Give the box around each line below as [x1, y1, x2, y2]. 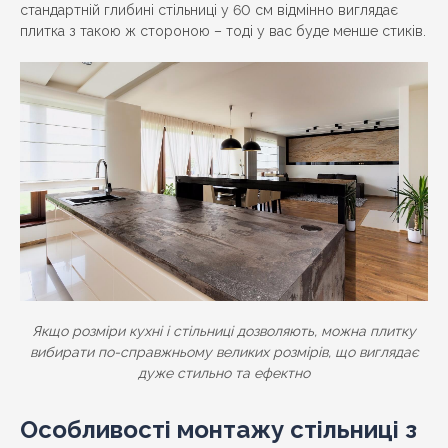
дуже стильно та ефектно [138, 365, 310, 382]
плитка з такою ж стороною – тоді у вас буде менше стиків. [20, 23, 426, 40]
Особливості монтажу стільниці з [20, 415, 417, 445]
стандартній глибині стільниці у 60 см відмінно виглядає [20, 2, 398, 19]
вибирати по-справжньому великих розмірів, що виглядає [29, 344, 419, 361]
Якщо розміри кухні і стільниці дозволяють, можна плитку [32, 323, 416, 340]
